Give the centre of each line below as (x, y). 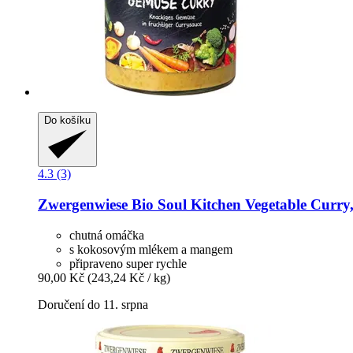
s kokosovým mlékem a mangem (151, 249)
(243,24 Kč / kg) (129, 277)
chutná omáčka (107, 235)
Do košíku (67, 121)
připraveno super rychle (128, 263)
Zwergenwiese (83, 204)
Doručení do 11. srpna (93, 304)
